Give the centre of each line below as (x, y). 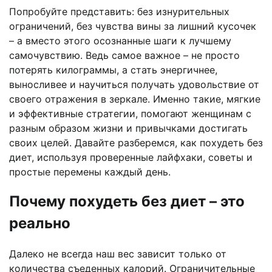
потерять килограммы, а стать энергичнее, (113, 70)
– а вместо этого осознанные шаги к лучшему (120, 40)
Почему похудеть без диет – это (127, 202)
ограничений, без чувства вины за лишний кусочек (133, 26)
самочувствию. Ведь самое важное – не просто (124, 55)
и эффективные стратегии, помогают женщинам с (130, 113)
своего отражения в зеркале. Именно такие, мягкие (135, 99)
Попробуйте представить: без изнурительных (119, 11)
